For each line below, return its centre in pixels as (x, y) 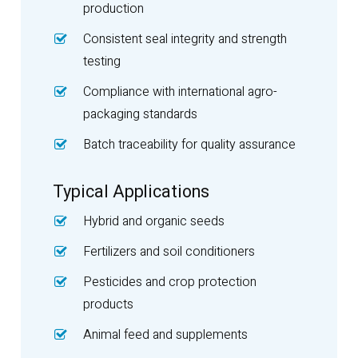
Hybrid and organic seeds (153, 221)
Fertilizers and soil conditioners (169, 251)
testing (101, 61)
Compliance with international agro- (180, 91)
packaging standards (140, 114)
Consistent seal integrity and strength (185, 39)
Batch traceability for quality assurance (189, 144)
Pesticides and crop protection (169, 282)
